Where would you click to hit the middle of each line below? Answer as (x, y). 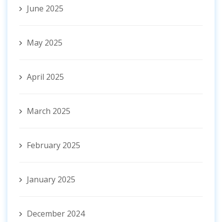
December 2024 (56, 214)
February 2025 (54, 145)
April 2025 (45, 77)
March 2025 (49, 111)
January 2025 (51, 180)
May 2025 (45, 43)
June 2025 (45, 9)
